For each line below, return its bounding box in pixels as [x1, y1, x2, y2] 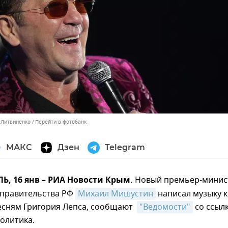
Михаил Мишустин [78, 188, 153, 200]
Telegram [105, 142, 145, 152]
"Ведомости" [139, 201, 190, 213]
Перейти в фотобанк [35, 118, 87, 126]
